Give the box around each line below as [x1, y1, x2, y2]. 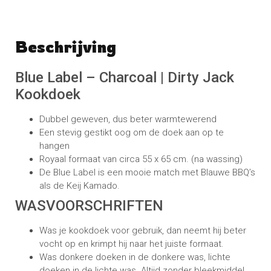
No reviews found [15, 50, 90, 62]
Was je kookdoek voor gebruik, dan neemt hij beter [39, 225, 246, 237]
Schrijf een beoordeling [116, 50, 217, 62]
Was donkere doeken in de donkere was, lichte [39, 252, 230, 263]
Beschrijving [15, 37, 116, 57]
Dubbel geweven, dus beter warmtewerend [39, 114, 217, 125]
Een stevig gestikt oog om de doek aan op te [39, 127, 224, 139]
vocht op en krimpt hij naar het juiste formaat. [39, 238, 224, 250]
